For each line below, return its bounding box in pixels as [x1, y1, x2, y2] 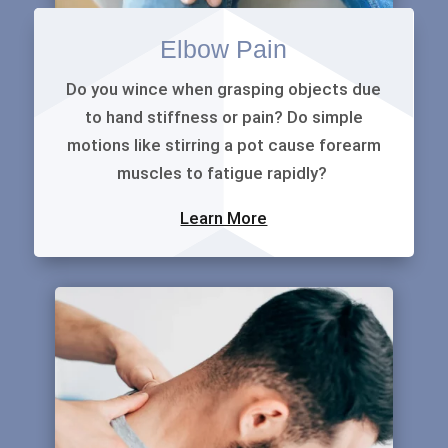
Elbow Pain [160, 35, 288, 64]
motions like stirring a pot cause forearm [66, 135, 381, 156]
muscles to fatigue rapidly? [116, 163, 331, 184]
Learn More [180, 208, 268, 229]
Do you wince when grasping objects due [66, 79, 382, 100]
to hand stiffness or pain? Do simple [84, 107, 363, 128]
